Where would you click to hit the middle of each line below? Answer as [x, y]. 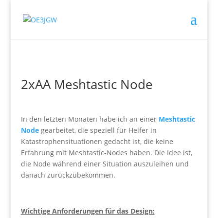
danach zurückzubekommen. [68, 175]
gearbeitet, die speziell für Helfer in [98, 130]
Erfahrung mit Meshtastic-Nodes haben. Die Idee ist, [106, 153]
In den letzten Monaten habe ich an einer [90, 119]
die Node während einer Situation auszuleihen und [105, 164]
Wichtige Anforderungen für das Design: [88, 211]
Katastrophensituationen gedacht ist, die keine [97, 141]
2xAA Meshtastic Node [87, 84]
